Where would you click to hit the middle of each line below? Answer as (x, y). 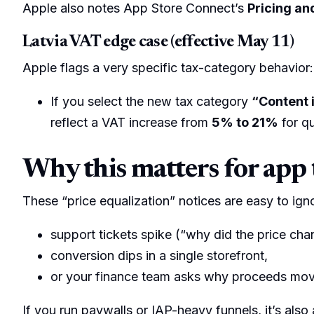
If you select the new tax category (151, 101)
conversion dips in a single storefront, (159, 255)
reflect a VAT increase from (131, 122)
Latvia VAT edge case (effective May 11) (158, 42)
